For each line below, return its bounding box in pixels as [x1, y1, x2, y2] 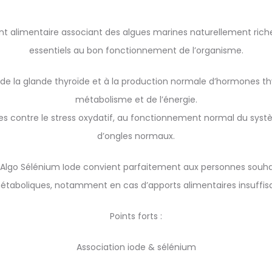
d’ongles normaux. [97, 130, 175, 142]
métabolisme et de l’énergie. [75, 93, 197, 106]
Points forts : [110, 210, 162, 222]
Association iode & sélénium [76, 241, 196, 253]
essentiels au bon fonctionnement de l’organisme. [29, 44, 243, 56]
